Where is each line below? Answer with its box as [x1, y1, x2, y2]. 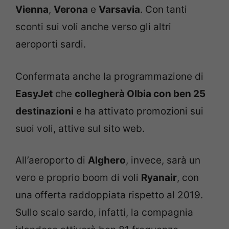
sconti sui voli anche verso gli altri [15, 21, 171, 33]
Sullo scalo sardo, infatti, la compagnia [15, 207, 193, 219]
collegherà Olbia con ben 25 [75, 87, 205, 100]
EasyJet [15, 87, 53, 100]
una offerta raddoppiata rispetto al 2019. [15, 189, 203, 201]
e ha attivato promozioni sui [74, 105, 203, 117]
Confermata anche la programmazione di [15, 70, 203, 82]
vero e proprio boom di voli [15, 172, 141, 184]
